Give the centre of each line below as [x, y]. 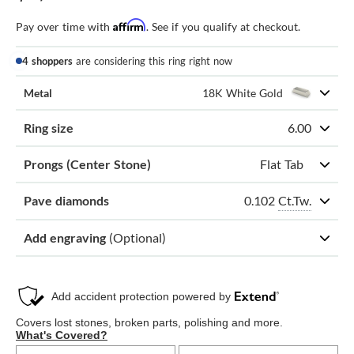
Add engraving [66, 237]
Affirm [130, 24]
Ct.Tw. [295, 200]
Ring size [49, 127]
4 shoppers [47, 60]
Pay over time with [64, 26]
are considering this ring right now [153, 60]
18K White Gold [243, 92]
